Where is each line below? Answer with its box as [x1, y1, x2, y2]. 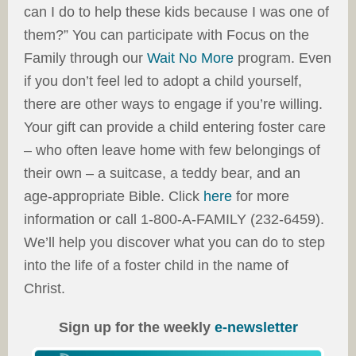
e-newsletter [214, 319, 298, 336]
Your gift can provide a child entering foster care [24, 119, 326, 136]
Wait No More [147, 50, 234, 67]
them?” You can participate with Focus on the [24, 27, 309, 44]
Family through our [24, 50, 147, 67]
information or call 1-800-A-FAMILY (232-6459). [24, 211, 324, 228]
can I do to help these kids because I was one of [24, 4, 329, 21]
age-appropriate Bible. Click [24, 188, 203, 205]
